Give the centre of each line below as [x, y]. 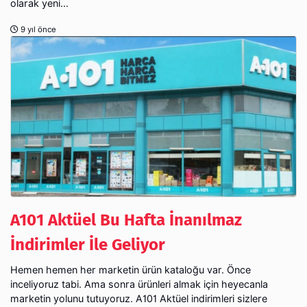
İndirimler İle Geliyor [88, 244]
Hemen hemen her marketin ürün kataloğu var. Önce [131, 269]
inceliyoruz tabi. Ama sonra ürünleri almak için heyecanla [139, 284]
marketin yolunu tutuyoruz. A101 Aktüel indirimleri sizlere [139, 298]
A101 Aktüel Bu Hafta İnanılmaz [126, 220]
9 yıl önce [37, 29]
